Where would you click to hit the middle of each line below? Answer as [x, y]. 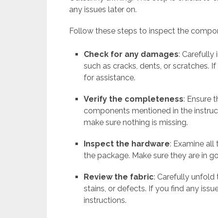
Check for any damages [131, 54]
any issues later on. [103, 10]
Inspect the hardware [127, 144]
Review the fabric [119, 177]
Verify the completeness [134, 99]
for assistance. [110, 78]
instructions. [105, 200]
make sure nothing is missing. [136, 123]
